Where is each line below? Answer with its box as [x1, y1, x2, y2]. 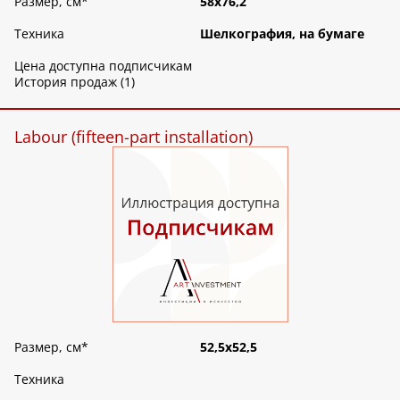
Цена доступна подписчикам [14, 56, 192, 74]
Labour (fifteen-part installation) [14, 125, 253, 147]
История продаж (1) [14, 72, 135, 90]
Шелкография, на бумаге [200, 24, 364, 42]
